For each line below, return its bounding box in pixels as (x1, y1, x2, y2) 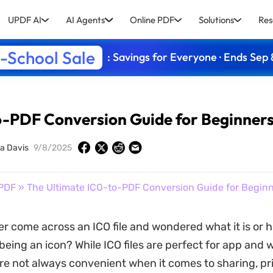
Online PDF (129, 13, 174, 26)
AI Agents (66, 13, 105, 26)
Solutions (198, 13, 234, 26)
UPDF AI (8, 13, 42, 26)
